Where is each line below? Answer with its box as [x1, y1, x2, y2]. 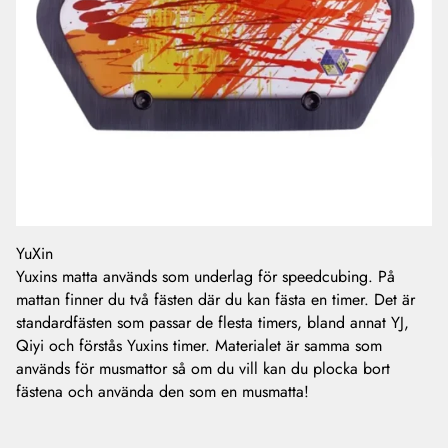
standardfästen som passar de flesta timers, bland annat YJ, [16, 311, 409, 334]
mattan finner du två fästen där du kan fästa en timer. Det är [16, 288, 415, 311]
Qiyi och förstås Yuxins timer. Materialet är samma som [16, 334, 382, 357]
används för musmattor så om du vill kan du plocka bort [16, 357, 390, 380]
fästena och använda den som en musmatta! [16, 380, 309, 403]
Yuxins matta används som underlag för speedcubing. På [16, 265, 395, 288]
